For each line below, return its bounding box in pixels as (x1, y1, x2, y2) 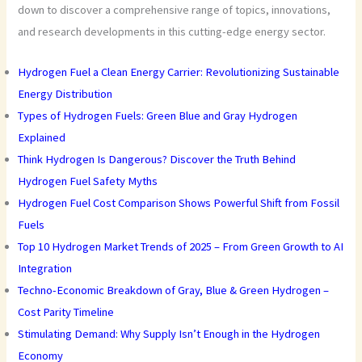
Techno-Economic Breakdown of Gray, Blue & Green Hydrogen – (18, 283, 330, 298)
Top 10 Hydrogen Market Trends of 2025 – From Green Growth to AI (18, 239, 344, 255)
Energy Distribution (18, 86, 113, 102)
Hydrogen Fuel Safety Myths (18, 174, 158, 189)
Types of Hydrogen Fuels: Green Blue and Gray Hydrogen (18, 108, 298, 124)
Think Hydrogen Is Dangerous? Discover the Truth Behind (18, 152, 297, 167)
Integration (18, 261, 73, 276)
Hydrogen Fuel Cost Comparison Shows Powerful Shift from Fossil (18, 196, 340, 211)
